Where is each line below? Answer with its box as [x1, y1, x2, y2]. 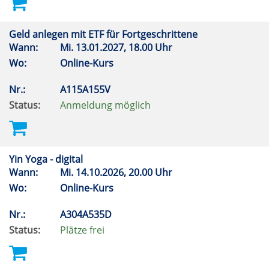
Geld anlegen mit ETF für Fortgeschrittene [9, 28, 200, 41]
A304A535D [60, 208, 114, 221]
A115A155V [60, 83, 113, 96]
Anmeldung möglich [60, 98, 151, 112]
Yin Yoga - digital [9, 153, 85, 166]
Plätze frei [60, 223, 104, 237]
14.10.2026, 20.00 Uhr [73, 166, 177, 179]
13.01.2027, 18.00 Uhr [73, 41, 177, 54]
